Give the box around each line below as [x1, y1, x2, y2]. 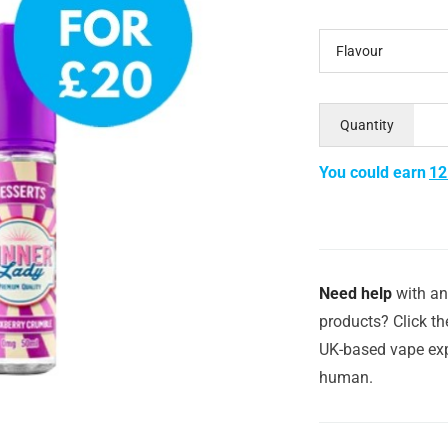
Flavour [336, 42, 383, 59]
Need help [319, 283, 392, 303]
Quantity [340, 116, 394, 133]
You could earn [319, 162, 426, 182]
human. [319, 367, 373, 387]
